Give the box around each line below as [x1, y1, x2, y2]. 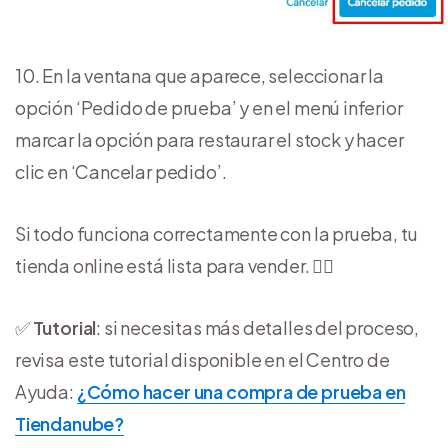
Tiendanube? [15, 411, 125, 435]
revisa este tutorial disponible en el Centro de [15, 347, 390, 371]
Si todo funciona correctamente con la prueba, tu [15, 221, 418, 245]
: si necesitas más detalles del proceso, [96, 315, 420, 339]
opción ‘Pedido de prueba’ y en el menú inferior [15, 95, 403, 119]
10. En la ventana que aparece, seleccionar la [15, 63, 384, 87]
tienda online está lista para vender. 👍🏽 [15, 253, 334, 277]
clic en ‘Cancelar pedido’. [15, 159, 227, 183]
